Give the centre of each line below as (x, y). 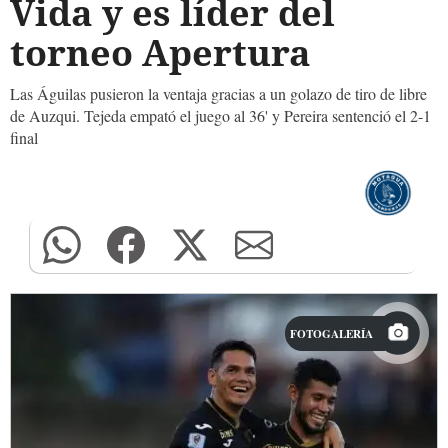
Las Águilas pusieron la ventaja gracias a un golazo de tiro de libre (218, 93)
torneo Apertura (160, 52)
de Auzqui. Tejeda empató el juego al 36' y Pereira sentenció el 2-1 (220, 115)
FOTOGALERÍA (331, 334)
